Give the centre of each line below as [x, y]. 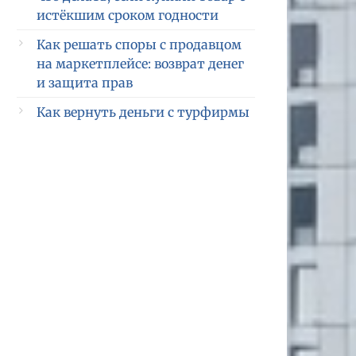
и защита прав [85, 83]
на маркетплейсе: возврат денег [140, 64]
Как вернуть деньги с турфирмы [143, 112]
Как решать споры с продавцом [139, 44]
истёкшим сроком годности [128, 15]
